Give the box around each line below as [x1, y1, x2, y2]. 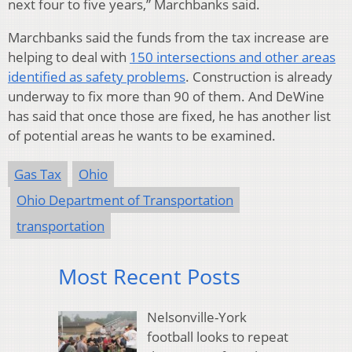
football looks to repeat [146, 328, 288, 346]
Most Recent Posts [58, 261, 240, 291]
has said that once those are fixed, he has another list [8, 106, 331, 125]
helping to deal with [8, 47, 130, 66]
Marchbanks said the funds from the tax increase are [8, 27, 329, 46]
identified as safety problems [8, 67, 185, 86]
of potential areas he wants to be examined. [8, 126, 276, 145]
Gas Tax [14, 164, 61, 183]
